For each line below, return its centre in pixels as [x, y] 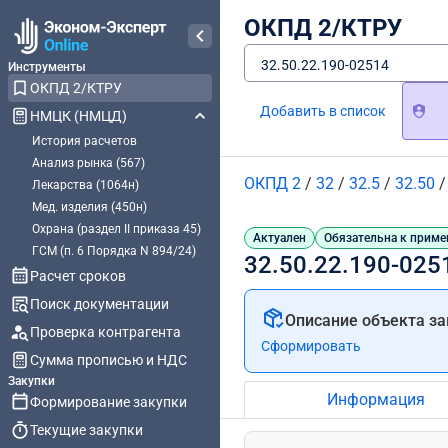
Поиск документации [99, 304]
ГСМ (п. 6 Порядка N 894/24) [114, 251]
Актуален [279, 238]
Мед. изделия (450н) [89, 207]
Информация [375, 399]
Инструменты [47, 67]
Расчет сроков [78, 276]
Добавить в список [323, 111]
